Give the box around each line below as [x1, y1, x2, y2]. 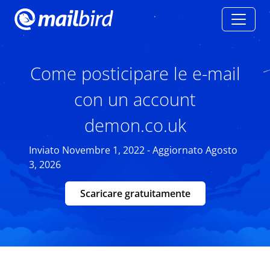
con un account [74, 87, 196, 111]
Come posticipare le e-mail [30, 61, 240, 85]
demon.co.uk [84, 113, 186, 137]
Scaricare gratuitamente [80, 187, 190, 200]
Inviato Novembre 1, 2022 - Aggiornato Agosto [29, 143, 237, 157]
